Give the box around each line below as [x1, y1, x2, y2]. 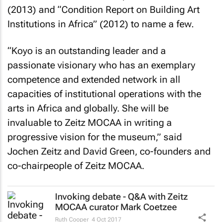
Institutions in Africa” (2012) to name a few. [7, 18, 194, 30]
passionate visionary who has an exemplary [7, 59, 195, 71]
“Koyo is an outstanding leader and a [7, 45, 166, 56]
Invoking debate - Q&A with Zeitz [55, 191, 188, 202]
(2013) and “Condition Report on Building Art [7, 3, 200, 15]
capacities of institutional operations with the [7, 88, 201, 100]
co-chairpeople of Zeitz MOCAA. [7, 160, 144, 171]
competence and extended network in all [7, 74, 180, 85]
